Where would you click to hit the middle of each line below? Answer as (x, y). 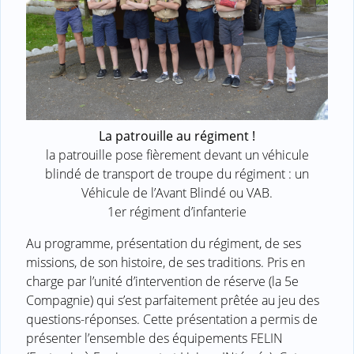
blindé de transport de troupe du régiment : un (177, 173)
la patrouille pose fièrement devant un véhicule (177, 154)
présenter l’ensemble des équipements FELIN (154, 338)
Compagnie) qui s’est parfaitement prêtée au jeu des (173, 300)
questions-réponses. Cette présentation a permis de (172, 319)
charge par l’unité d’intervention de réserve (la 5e (162, 281)
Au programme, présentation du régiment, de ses (164, 243)
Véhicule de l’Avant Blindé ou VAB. (177, 192)
